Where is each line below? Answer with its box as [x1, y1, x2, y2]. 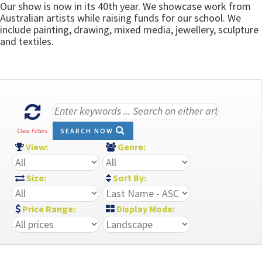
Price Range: [20, 202, 75, 215]
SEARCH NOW [60, 126, 116, 135]
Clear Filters [17, 127, 47, 135]
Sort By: [111, 171, 151, 184]
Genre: [116, 140, 151, 153]
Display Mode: [115, 202, 175, 215]
